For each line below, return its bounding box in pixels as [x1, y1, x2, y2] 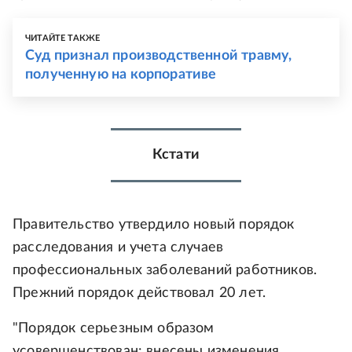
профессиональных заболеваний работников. [13, 263, 317, 278]
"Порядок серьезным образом [13, 321, 214, 336]
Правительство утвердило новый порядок [13, 218, 295, 233]
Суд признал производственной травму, [25, 49, 292, 64]
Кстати [152, 148, 200, 163]
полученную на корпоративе [25, 68, 217, 82]
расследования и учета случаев [13, 240, 224, 255]
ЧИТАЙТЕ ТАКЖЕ [25, 34, 101, 43]
